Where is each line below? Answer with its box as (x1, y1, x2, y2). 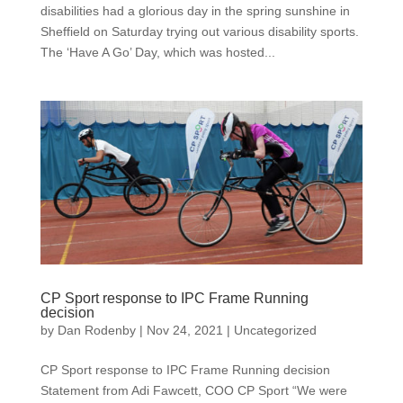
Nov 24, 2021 (146, 323, 223, 338)
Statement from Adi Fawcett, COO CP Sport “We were (40, 383, 347, 399)
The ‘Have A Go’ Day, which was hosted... (40, 45, 275, 60)
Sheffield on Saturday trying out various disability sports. (40, 24, 359, 40)
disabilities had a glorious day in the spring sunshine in (40, 4, 350, 19)
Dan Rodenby (57, 323, 136, 338)
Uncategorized (233, 323, 317, 338)
